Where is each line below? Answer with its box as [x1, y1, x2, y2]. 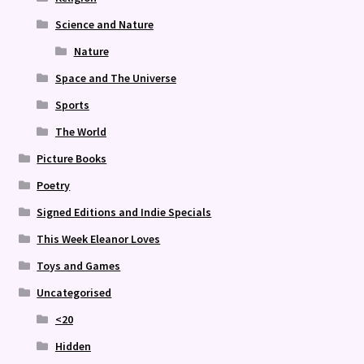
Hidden [54, 339, 91, 354]
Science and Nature [54, 17, 154, 32]
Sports [54, 97, 89, 113]
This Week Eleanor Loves [37, 232, 161, 247]
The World [54, 124, 106, 140]
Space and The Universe [54, 71, 176, 86]
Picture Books [37, 151, 107, 167]
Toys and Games [37, 258, 121, 274]
